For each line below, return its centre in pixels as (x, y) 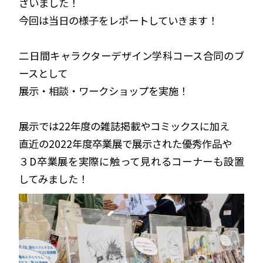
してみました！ (54, 178)
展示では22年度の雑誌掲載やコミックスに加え (124, 126)
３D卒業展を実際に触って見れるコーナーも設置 (131, 161)
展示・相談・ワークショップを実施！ (104, 90)
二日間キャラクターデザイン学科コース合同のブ (131, 55)
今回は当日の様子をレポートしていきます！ (119, 20)
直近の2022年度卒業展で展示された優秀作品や (126, 143)
